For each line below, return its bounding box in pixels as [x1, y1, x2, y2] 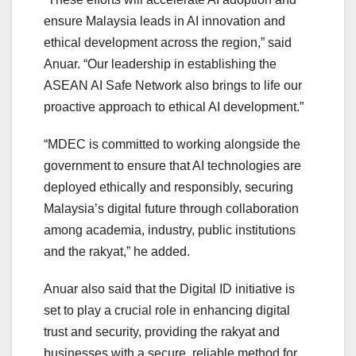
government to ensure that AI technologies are [44, 159, 301, 173]
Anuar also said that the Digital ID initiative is [44, 282, 295, 296]
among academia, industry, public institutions [44, 223, 296, 238]
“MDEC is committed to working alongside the [44, 137, 300, 152]
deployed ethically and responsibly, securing [44, 180, 293, 195]
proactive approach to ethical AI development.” [44, 100, 304, 114]
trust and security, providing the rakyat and [44, 325, 280, 339]
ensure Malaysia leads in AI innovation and [44, 14, 285, 29]
